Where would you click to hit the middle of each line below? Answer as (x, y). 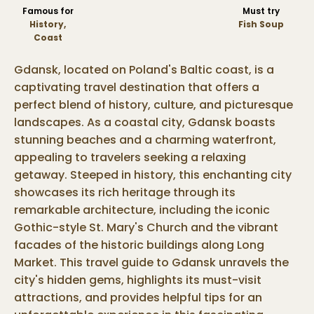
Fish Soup (261, 24)
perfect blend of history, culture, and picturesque (153, 105)
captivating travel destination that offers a (137, 87)
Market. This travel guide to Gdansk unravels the (151, 262)
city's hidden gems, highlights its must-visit (138, 280)
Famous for (48, 11)
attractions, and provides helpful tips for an (138, 298)
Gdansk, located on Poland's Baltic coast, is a (144, 70)
